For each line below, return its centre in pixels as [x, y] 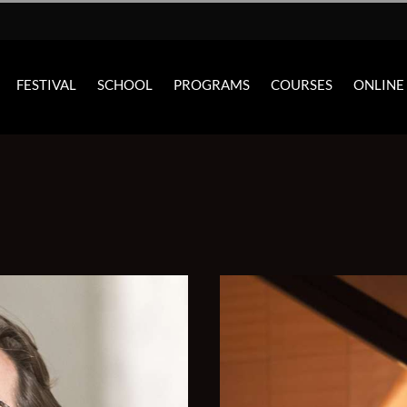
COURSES [301, 85]
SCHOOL [124, 85]
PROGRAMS [211, 85]
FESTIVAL [46, 85]
